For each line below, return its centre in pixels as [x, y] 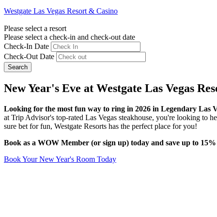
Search [18, 67]
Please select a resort [35, 28]
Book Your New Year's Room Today [60, 159]
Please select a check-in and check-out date [70, 37]
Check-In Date [26, 46]
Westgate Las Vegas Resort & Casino [61, 11]
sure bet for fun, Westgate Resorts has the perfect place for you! [101, 126]
